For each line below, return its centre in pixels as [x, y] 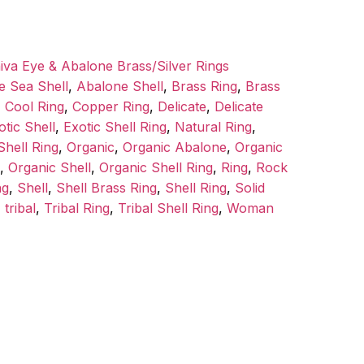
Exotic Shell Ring [115, 127]
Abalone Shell [120, 87]
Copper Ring [111, 107]
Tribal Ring [77, 208]
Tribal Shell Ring [168, 208]
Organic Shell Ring [156, 168]
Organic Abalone [175, 147]
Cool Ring [35, 107]
